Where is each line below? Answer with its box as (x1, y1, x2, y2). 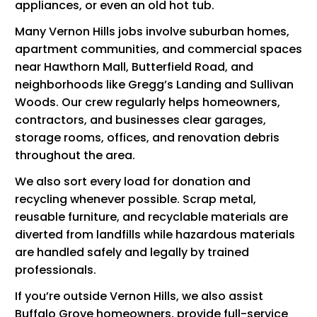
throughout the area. (15, 146, 135, 163)
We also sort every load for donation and (15, 173, 250, 190)
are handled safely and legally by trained (15, 243, 249, 260)
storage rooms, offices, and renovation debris (15, 129, 279, 146)
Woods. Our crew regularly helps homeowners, (15, 93, 280, 110)
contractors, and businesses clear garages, (15, 111, 266, 128)
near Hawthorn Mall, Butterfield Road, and (15, 58, 253, 75)
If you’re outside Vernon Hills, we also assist (15, 287, 263, 304)
